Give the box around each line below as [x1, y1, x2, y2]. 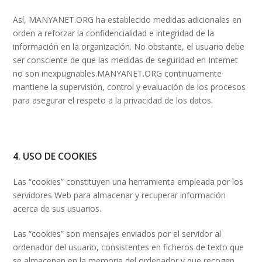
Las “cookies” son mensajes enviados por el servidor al [13, 227, 222, 239]
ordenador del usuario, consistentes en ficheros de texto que [13, 241, 244, 253]
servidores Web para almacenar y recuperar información [13, 189, 226, 201]
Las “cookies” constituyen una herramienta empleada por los [13, 175, 244, 187]
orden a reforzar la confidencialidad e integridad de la [13, 27, 215, 39]
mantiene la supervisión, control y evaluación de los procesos [13, 81, 246, 92]
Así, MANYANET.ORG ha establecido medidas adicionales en [13, 13, 242, 25]
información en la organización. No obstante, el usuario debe [13, 40, 245, 52]
